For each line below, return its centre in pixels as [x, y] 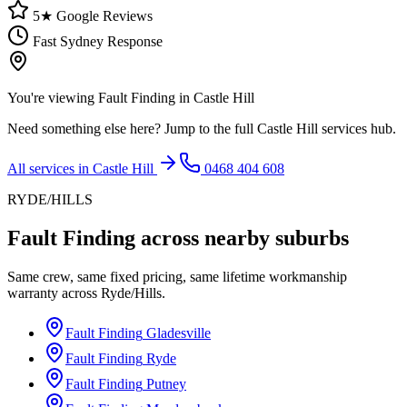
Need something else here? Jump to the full [132, 128]
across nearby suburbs [242, 238]
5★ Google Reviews [91, 15]
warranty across [54, 293]
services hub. [357, 128]
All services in [50, 168]
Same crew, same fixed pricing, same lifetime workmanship [177, 276]
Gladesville [179, 333]
